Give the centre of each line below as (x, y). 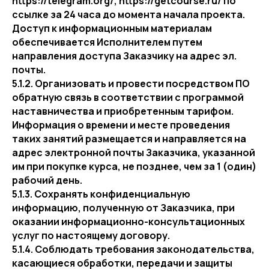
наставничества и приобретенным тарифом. (123, 111)
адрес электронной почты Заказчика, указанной (134, 153)
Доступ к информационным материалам (112, 28)
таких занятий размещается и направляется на (129, 139)
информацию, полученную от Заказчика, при (123, 208)
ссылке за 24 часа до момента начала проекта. (128, 14)
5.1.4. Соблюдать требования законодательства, (133, 249)
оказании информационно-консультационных (128, 222)
